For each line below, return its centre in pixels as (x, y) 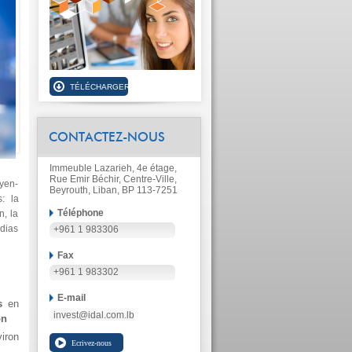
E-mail (71, 298)
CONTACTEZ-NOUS (106, 137)
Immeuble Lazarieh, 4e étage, (113, 168)
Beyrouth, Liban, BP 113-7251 (113, 190)
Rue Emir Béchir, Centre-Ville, (113, 179)
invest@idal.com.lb (93, 315)
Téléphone (80, 213)
